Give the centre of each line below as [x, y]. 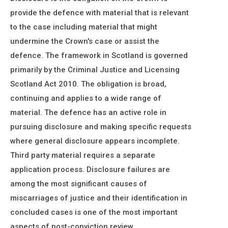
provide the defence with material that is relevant [99, 13]
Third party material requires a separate [83, 155]
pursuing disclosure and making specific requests [101, 127]
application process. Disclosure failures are [90, 169]
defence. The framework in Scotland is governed [99, 55]
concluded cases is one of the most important [94, 212]
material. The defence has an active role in [88, 112]
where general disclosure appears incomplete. [95, 141]
